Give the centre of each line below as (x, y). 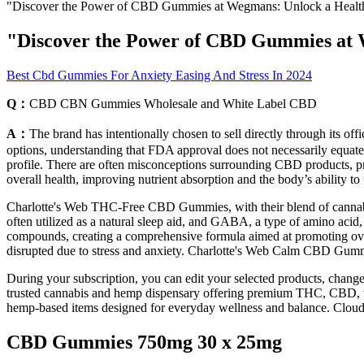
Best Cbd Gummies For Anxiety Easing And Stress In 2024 (159, 75)
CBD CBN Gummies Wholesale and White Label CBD (173, 103)
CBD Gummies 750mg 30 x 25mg (144, 342)
